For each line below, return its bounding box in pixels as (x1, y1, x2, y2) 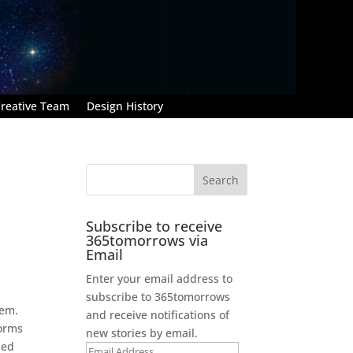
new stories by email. (86, 325, 199, 340)
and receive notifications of (86, 307, 230, 322)
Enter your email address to (86, 270, 233, 286)
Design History (87, 98, 163, 113)
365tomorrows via (86, 230, 209, 250)
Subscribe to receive (86, 216, 223, 236)
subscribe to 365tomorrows (86, 288, 231, 304)
